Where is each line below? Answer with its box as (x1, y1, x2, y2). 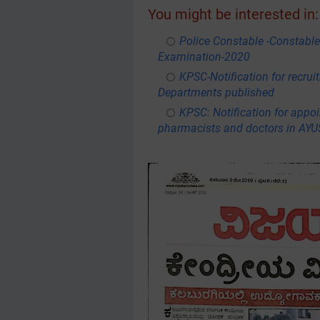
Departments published (158, 86, 275, 100)
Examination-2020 (158, 50, 251, 64)
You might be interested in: (148, 6, 319, 24)
